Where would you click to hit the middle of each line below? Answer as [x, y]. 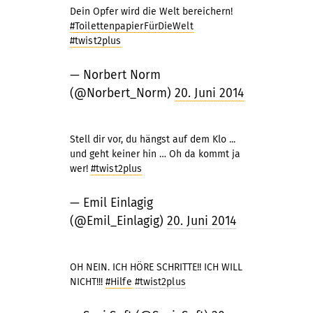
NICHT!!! [88, 282]
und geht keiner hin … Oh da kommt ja [155, 154]
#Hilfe [119, 282]
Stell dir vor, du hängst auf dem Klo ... [153, 139]
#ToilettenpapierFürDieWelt [132, 26]
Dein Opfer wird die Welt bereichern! [151, 12]
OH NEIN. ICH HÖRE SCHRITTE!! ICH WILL [156, 267]
